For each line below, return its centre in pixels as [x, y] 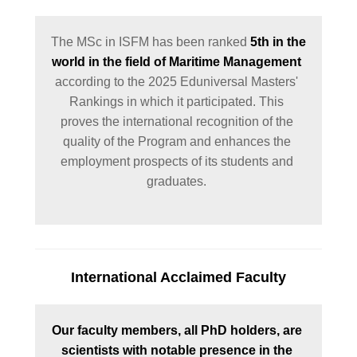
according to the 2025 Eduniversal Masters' [177, 82]
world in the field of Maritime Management [177, 62]
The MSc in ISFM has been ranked [150, 42]
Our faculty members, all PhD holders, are [177, 330]
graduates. [178, 181]
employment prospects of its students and [177, 161]
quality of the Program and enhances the [177, 141]
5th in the [278, 42]
